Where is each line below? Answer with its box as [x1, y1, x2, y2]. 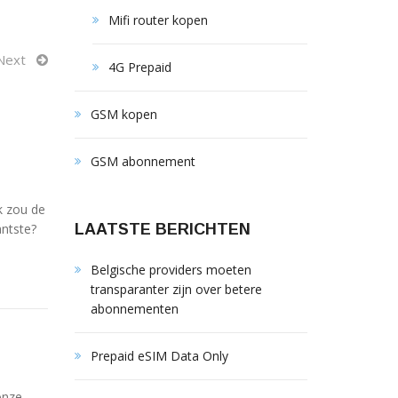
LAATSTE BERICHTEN [74, 220, 251, 238]
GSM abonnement [90, 153, 195, 170]
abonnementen [90, 300, 179, 317]
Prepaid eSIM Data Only [90, 347, 228, 364]
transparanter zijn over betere [90, 281, 262, 298]
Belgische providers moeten [90, 261, 251, 278]
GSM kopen [90, 106, 157, 123]
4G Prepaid [107, 59, 171, 76]
